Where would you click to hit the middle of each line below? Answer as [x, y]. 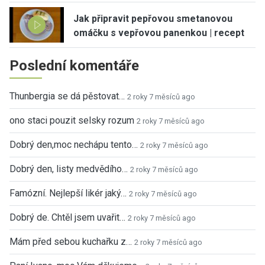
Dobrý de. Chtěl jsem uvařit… [67, 217]
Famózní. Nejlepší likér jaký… [68, 193]
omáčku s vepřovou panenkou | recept [159, 33]
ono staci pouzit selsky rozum [72, 120]
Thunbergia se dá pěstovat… [67, 96]
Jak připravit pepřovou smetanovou [153, 18]
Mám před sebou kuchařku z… [71, 241]
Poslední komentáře [74, 65]
